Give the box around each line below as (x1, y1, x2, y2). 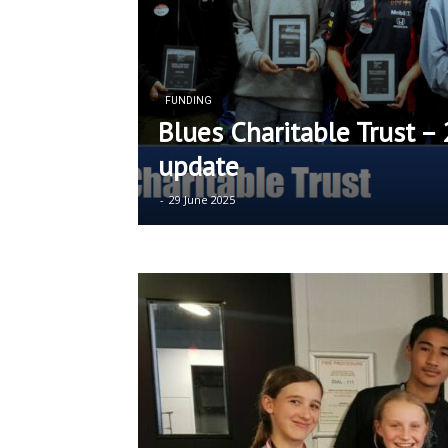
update (158, 149, 239, 183)
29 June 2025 (169, 192, 235, 207)
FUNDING (165, 95, 212, 106)
